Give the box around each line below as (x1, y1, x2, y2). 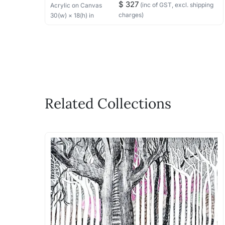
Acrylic (50, 2, 70, 9)
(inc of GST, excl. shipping (139, 1, 214, 9)
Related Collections (45, 94, 171, 113)
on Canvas (72, 2, 102, 9)
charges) (119, 11, 144, 19)
